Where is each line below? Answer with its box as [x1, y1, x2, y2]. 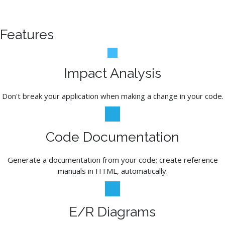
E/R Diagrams [69, 204, 156, 219]
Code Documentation [46, 129, 179, 145]
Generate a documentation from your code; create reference [7, 155, 218, 165]
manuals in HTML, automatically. [57, 166, 168, 176]
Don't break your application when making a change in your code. [2, 91, 223, 101]
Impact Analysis [64, 65, 161, 81]
